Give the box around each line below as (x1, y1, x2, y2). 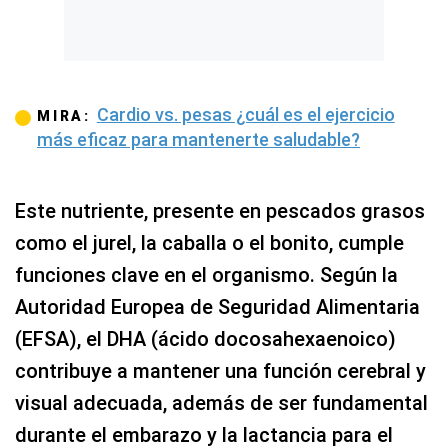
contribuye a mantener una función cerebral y (15, 358, 426, 383)
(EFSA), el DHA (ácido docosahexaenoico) (15, 326, 396, 351)
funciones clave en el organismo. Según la (15, 262, 398, 287)
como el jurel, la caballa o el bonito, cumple (15, 230, 404, 255)
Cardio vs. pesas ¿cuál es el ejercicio (96, 103, 395, 125)
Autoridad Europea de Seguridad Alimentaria (15, 294, 420, 319)
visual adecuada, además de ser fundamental (15, 390, 428, 415)
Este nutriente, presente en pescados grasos (15, 198, 425, 223)
